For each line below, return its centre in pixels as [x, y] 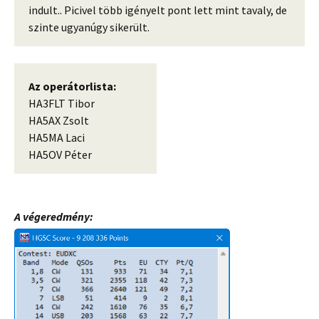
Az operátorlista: [72, 86]
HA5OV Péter [60, 154]
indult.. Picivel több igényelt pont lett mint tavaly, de [158, 10]
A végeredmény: [54, 216]
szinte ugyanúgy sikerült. [89, 27]
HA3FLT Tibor [62, 103]
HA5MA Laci [57, 137]
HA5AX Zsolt [59, 120]
